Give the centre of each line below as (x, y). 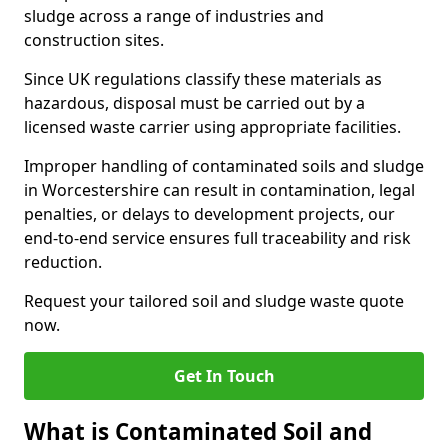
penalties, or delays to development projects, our (209, 214)
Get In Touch (224, 376)
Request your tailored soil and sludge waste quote (214, 301)
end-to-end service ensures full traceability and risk (217, 238)
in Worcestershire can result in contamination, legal (219, 190)
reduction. (63, 262)
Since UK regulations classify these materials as (203, 79)
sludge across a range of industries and (174, 16)
